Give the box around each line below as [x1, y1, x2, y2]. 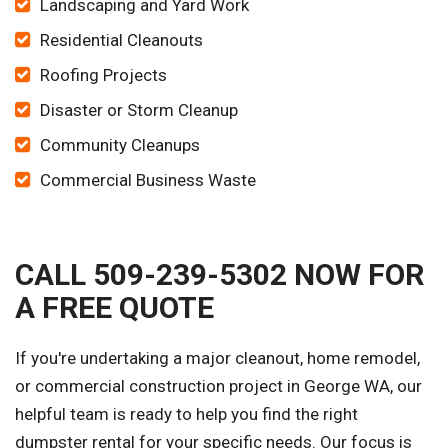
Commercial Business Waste [40, 170, 256, 191]
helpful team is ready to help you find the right [15, 404, 358, 425]
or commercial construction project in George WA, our [15, 376, 422, 397]
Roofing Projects [40, 65, 167, 86]
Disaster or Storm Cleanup [40, 100, 238, 121]
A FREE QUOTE [15, 290, 214, 326]
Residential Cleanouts [40, 30, 203, 51]
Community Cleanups [40, 135, 200, 156]
